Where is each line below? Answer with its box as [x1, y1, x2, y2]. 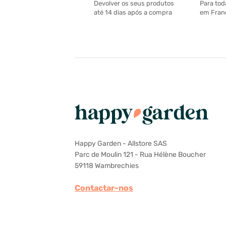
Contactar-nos [74, 183, 133, 193]
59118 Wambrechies [74, 161, 139, 170]
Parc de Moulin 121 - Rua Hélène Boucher [74, 150, 206, 159]
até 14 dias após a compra [93, 9, 172, 17]
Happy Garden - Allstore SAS [74, 139, 167, 148]
